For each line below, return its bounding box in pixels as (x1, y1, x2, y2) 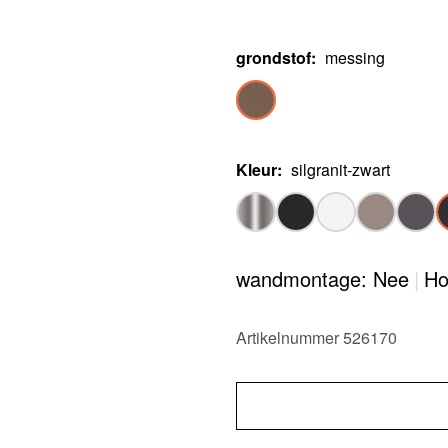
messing (325, 46, 385, 69)
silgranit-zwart (291, 158, 390, 181)
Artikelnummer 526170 (236, 326, 397, 349)
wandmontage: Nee (236, 264, 409, 293)
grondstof (236, 46, 311, 69)
